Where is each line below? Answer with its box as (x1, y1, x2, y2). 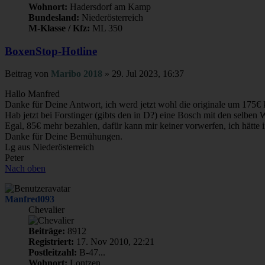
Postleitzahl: (28, 247, 77, 258)
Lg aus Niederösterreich (5, 142, 94, 153)
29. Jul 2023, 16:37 (112, 69, 184, 79)
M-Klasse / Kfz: (28, 23, 90, 33)
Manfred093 (5, 194, 54, 205)
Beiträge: (28, 226, 65, 237)
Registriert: (28, 237, 74, 247)
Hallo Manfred (5, 89, 60, 99)
